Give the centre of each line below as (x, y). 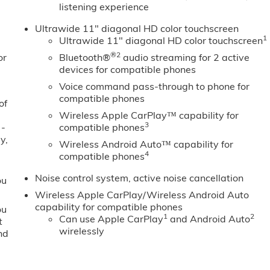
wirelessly (82, 231)
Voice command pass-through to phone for (155, 86)
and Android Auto (209, 219)
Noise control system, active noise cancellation (140, 178)
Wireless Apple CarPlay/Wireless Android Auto (142, 195)
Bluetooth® (85, 58)
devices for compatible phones (128, 70)
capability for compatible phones (109, 207)
